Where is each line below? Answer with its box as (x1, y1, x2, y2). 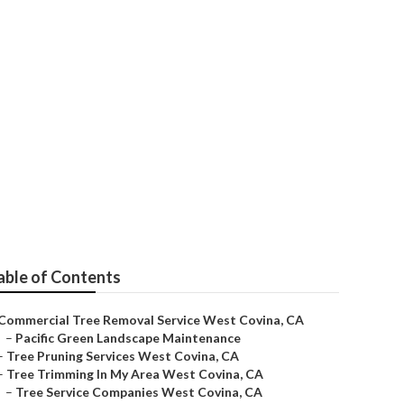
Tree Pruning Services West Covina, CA (6, 348, 239, 363)
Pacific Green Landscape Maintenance (15, 330, 241, 345)
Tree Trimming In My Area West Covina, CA (6, 366, 263, 381)
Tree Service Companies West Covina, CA (15, 384, 262, 399)
